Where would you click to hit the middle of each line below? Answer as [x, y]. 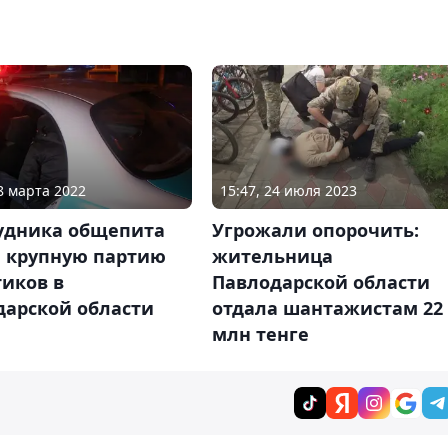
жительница [272, 255]
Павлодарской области [320, 281]
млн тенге [260, 333]
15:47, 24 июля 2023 [288, 190]
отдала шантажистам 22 [327, 307]
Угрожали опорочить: [315, 229]
